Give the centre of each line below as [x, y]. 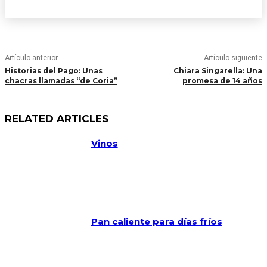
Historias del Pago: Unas [54, 71]
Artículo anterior [31, 58]
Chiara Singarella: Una [218, 71]
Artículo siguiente [233, 58]
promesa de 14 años [222, 81]
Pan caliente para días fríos [156, 221]
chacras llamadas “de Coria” [61, 81]
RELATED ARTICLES [57, 119]
